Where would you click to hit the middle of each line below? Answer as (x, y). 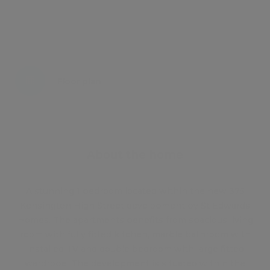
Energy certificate (96, 39)
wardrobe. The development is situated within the (135, 263)
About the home (135, 155)
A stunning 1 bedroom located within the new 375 (135, 191)
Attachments (193, 81)
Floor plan (79, 81)
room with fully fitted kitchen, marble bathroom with (135, 234)
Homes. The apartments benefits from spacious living (135, 220)
